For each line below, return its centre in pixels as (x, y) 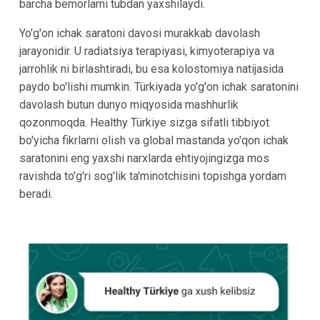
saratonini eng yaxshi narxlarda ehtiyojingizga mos (144, 158)
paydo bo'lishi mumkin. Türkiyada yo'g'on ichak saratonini (159, 86)
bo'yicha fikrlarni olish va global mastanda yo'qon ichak (154, 140)
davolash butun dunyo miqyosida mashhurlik (129, 104)
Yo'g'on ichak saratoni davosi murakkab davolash (139, 33)
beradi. (36, 194)
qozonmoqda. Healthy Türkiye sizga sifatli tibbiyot (144, 122)
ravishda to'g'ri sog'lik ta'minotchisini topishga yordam (152, 176)
